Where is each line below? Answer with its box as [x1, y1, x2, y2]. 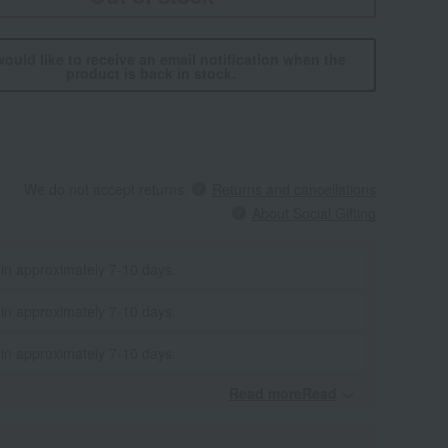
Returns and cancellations [212, 179, 376, 199]
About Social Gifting [252, 203, 376, 223]
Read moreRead [229, 383, 337, 403]
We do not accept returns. [24, 179, 188, 199]
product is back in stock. [66, 63, 236, 83]
